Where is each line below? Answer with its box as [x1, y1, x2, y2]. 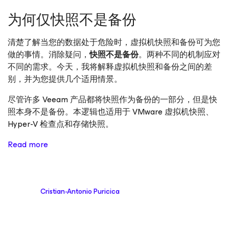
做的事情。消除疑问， [8, 48, 89, 61]
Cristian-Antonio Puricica [40, 185, 120, 197]
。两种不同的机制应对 [139, 48, 220, 61]
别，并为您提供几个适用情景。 [8, 72, 122, 86]
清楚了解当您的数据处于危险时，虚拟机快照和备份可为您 [8, 35, 220, 49]
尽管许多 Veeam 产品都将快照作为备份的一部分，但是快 [8, 93, 217, 106]
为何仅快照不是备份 [8, 8, 136, 32]
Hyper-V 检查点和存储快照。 [8, 117, 113, 131]
